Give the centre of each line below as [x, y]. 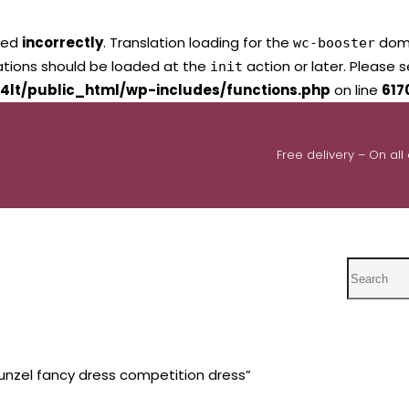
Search [372, 268]
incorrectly [63, 42]
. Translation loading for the [198, 42]
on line [356, 90]
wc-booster [334, 43]
